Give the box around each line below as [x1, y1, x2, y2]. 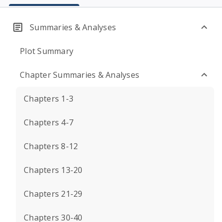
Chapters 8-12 [24, 141, 78, 152]
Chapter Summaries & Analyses [20, 69, 139, 80]
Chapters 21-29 [24, 188, 83, 199]
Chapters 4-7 [24, 117, 73, 128]
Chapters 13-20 [24, 165, 83, 175]
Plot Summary [20, 46, 73, 56]
